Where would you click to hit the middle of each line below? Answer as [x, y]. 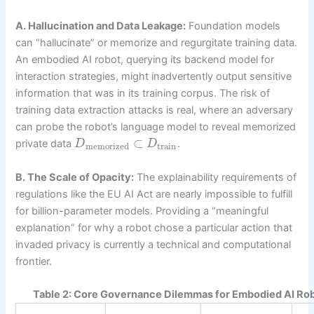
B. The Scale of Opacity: [75, 177]
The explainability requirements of [216, 177]
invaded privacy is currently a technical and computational [153, 244]
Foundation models [233, 26]
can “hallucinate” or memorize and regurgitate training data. [157, 43]
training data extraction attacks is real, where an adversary [155, 110]
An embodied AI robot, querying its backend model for [145, 60]
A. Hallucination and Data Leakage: [101, 26]
